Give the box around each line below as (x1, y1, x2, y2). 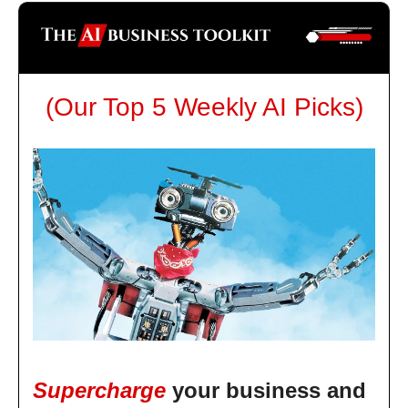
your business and (172, 378, 366, 403)
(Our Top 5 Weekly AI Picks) (45, 92, 363, 121)
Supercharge (33, 378, 166, 403)
